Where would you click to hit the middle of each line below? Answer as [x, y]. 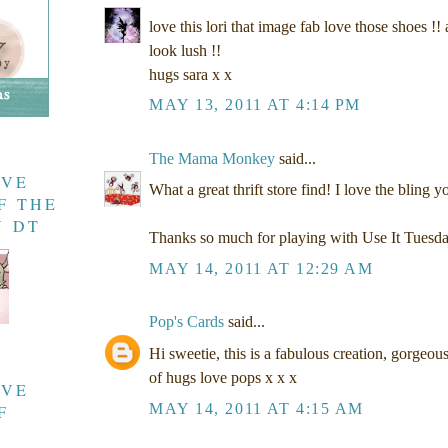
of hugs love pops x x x [223, 378]
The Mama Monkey [212, 158]
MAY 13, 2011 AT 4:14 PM [255, 105]
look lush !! [185, 50]
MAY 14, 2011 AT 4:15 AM [256, 408]
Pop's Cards [186, 322]
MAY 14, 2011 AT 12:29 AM [261, 269]
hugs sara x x [190, 74]
